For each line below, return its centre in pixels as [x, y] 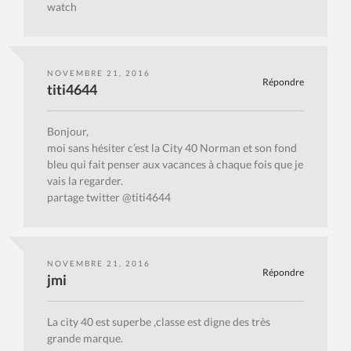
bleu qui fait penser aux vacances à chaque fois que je [175, 165]
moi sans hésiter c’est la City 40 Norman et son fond [172, 148]
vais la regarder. [85, 181]
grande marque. [85, 338]
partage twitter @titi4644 [109, 197]
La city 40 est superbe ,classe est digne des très [159, 322]
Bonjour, [68, 132]
